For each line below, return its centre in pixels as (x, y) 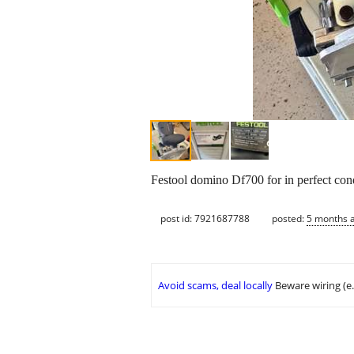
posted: (289, 218)
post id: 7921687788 (205, 218)
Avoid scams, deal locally (215, 286)
